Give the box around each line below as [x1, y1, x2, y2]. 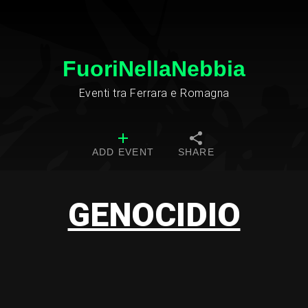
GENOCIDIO [67, 195, 241, 234]
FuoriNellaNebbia [63, 56, 245, 81]
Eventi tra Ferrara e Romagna [78, 87, 230, 100]
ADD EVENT [91, 146, 155, 157]
